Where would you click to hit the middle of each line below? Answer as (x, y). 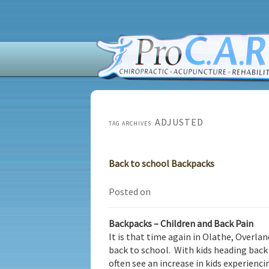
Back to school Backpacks (162, 163)
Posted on (130, 191)
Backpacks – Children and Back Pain (181, 223)
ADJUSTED (179, 122)
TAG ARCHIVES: (132, 123)
